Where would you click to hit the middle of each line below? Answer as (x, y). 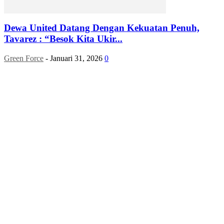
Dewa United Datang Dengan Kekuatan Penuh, (102, 28)
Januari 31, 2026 (76, 58)
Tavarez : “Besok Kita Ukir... (63, 39)
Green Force (24, 58)
